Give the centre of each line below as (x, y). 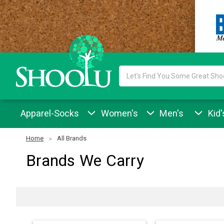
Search (130, 71)
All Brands (72, 138)
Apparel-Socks (50, 113)
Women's (118, 113)
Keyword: (133, 81)
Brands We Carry (85, 161)
